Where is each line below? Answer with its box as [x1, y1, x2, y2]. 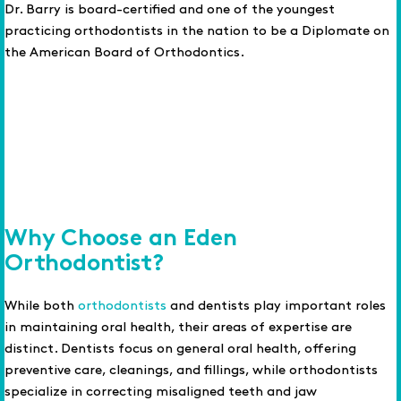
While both [4, 299, 78, 312]
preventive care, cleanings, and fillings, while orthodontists [4, 363, 378, 377]
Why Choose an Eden [4, 228, 237, 251]
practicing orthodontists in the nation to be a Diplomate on [4, 25, 389, 38]
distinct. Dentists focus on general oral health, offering [4, 342, 356, 355]
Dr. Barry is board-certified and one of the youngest [4, 4, 335, 17]
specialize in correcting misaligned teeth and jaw [4, 385, 317, 398]
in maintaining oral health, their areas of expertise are [4, 320, 352, 334]
